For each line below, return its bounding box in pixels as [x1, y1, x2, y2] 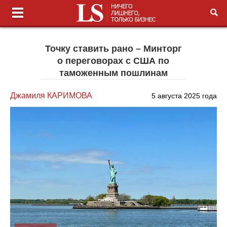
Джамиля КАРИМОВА [10, 91, 93, 100]
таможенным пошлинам [59, 68, 168, 78]
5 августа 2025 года [151, 92, 217, 100]
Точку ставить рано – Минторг [45, 44, 182, 54]
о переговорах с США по [57, 56, 170, 66]
